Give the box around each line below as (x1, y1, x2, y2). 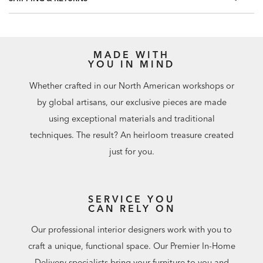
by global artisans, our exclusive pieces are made (36, 96, 227, 107)
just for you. (109, 146, 154, 157)
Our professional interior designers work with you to (31, 224, 232, 235)
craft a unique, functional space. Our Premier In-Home (28, 241, 235, 252)
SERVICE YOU (88, 193, 175, 205)
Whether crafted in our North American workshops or (29, 80, 234, 91)
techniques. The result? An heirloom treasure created (29, 129, 234, 140)
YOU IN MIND (88, 58, 175, 70)
